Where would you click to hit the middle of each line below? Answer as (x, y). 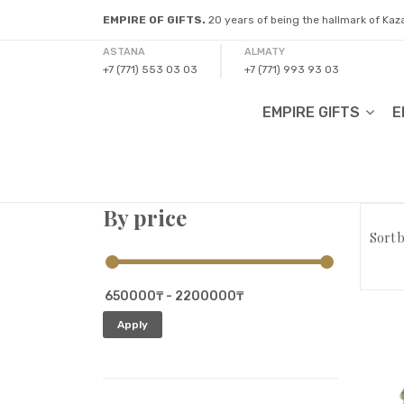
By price (145, 217)
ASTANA (124, 52)
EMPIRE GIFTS (313, 112)
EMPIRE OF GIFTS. (154, 20)
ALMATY (265, 52)
